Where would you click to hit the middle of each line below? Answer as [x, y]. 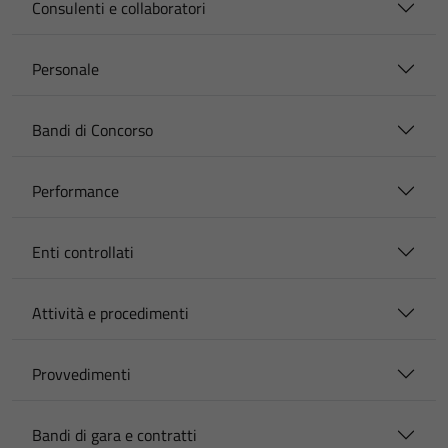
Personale [65, 69]
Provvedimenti [81, 374]
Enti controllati [83, 252]
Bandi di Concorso [92, 130]
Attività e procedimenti [110, 313]
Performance [75, 191]
